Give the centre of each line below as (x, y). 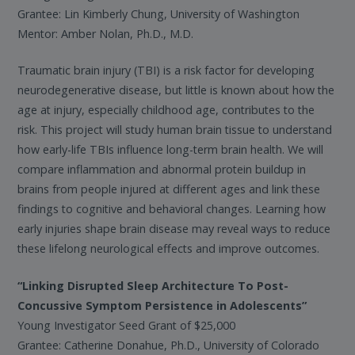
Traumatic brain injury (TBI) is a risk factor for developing (166, 71)
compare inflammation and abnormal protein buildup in (162, 170)
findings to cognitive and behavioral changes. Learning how (172, 209)
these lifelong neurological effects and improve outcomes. (169, 249)
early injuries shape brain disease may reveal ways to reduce (174, 229)
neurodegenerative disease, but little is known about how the (176, 90)
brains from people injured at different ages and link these (169, 189)
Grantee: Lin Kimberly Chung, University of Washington (159, 13)
